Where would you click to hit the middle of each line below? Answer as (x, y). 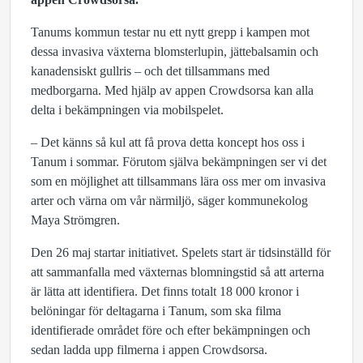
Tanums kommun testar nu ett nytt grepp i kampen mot (170, 32)
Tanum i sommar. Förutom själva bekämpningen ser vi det (179, 162)
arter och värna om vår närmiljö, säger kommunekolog (169, 201)
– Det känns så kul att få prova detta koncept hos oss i (168, 142)
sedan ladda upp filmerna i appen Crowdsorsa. (149, 350)
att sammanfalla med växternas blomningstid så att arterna (177, 272)
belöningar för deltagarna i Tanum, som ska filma (156, 311)
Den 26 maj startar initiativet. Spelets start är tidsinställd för (181, 252)
